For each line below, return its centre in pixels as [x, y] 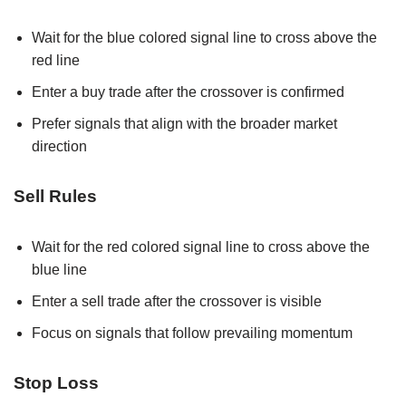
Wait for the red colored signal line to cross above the [201, 246]
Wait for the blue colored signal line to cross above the [204, 37]
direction [59, 146]
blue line [59, 269]
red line [56, 60]
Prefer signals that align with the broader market [184, 123]
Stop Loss [56, 382]
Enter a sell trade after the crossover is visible [177, 301]
